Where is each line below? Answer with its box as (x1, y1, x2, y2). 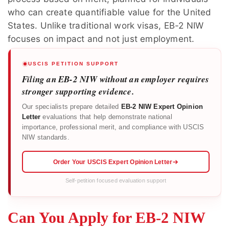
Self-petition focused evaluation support (65, 177, 167, 184)
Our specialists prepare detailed (22, 103, 121, 111)
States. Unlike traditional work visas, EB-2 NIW (8, 20, 204, 31)
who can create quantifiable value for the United (8, 7, 212, 18)
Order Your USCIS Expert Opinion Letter (53, 158, 173, 166)
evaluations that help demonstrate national (42, 113, 172, 121)
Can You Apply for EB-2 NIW (8, 209, 205, 226)
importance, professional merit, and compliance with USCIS (22, 124, 204, 131)
